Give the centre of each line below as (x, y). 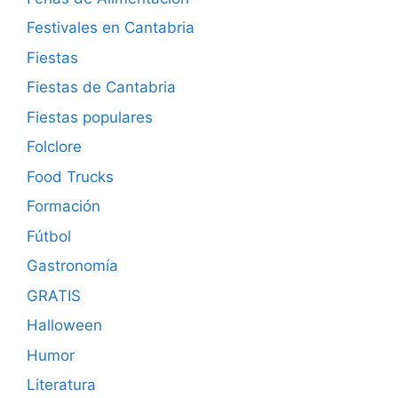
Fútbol (49, 236)
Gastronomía (72, 266)
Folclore (54, 147)
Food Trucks (70, 176)
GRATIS (54, 295)
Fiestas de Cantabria (101, 88)
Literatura (61, 385)
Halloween (64, 326)
